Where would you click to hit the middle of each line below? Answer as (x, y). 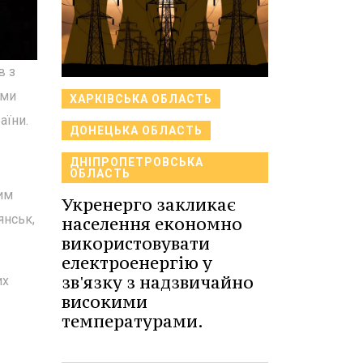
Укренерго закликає (149, 205)
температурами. (132, 321)
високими (105, 302)
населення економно (152, 224)
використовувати (136, 243)
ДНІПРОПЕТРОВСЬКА (137, 162)
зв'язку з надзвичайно (158, 282)
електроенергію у (137, 263)
